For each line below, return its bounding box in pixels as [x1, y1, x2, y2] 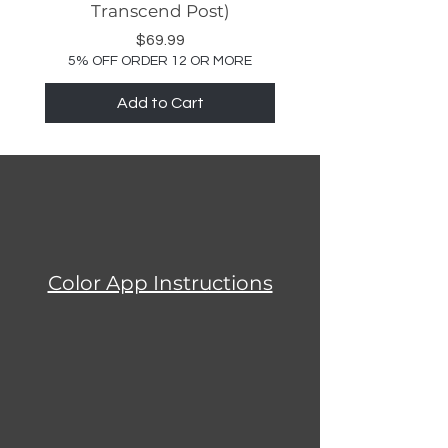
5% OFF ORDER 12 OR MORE [68, 54, 252, 69]
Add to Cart [116, 95, 204, 112]
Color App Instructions [47, 271, 273, 296]
